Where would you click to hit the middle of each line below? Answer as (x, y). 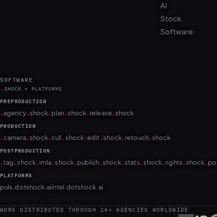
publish (88, 144)
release (101, 95)
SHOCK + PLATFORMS (33, 71)
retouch (137, 119)
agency (15, 95)
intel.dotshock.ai (77, 169)
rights (174, 144)
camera (15, 119)
